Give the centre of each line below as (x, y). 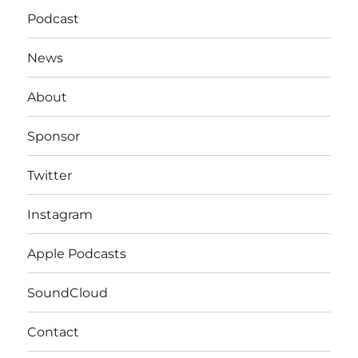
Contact (54, 332)
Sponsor (54, 136)
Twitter (50, 175)
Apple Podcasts (77, 253)
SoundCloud (68, 292)
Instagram (60, 214)
